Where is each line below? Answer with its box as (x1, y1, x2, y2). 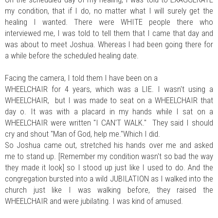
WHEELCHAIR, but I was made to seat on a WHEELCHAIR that (5, 95, 213, 105)
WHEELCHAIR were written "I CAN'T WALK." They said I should (5, 117, 213, 127)
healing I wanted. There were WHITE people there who (5, 17, 213, 27)
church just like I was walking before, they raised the (5, 184, 213, 195)
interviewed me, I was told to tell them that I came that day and (5, 28, 213, 38)
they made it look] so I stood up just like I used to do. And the (5, 162, 213, 172)
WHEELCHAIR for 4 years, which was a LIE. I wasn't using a (5, 84, 213, 94)
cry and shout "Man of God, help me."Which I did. (5, 128, 162, 139)
